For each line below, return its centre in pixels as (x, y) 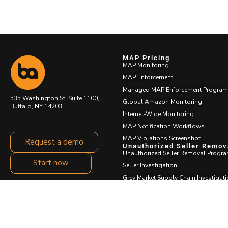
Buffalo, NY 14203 (36, 106)
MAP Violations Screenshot (161, 138)
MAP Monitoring (146, 65)
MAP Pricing (146, 58)
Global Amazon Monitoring (162, 102)
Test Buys (136, 202)
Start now (51, 163)
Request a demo (54, 142)
